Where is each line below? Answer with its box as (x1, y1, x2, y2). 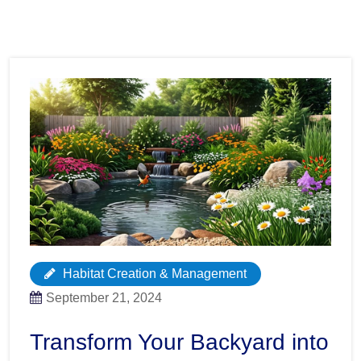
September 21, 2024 (46, 290, 162, 305)
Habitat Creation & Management (60, 266, 247, 280)
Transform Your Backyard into (30, 329, 329, 355)
